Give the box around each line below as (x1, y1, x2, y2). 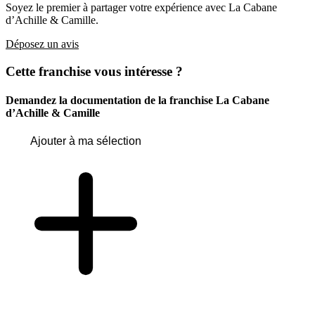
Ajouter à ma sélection (30, 135, 141, 148)
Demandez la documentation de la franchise (6, 94, 216, 107)
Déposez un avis (6, 38, 79, 51)
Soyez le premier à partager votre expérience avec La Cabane (6, 1, 277, 14)
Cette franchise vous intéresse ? (6, 63, 183, 79)
